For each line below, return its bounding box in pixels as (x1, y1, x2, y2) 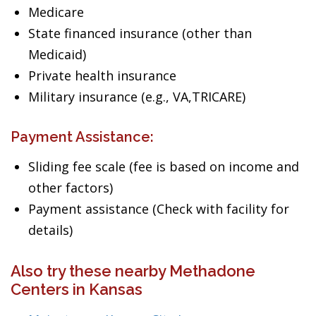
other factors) (28, 179, 113, 196)
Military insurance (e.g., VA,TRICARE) (28, 88, 245, 105)
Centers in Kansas (11, 280, 142, 298)
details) (28, 221, 73, 238)
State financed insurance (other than (28, 25, 252, 42)
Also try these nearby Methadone (11, 262, 255, 280)
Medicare (28, 4, 84, 20)
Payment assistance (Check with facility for (28, 200, 289, 217)
